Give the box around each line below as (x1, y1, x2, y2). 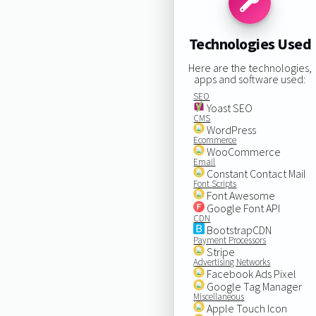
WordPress (205, 122, 257, 137)
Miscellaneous (193, 290, 245, 303)
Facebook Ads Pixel (205, 266, 297, 281)
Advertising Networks (193, 255, 271, 268)
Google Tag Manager (205, 279, 303, 293)
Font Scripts (193, 177, 237, 190)
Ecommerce (193, 133, 237, 146)
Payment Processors (193, 233, 267, 246)
